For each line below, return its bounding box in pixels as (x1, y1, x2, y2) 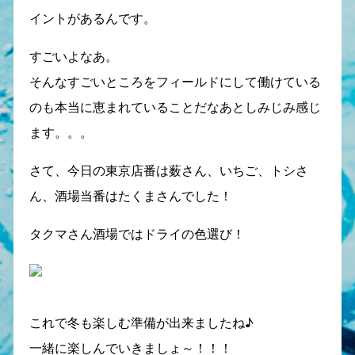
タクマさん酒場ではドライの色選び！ (29, 226, 245, 242)
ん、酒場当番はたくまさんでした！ (29, 188, 232, 204)
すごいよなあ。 (29, 48, 118, 64)
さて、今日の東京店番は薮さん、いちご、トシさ (29, 162, 308, 178)
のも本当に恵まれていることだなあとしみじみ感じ (29, 99, 321, 115)
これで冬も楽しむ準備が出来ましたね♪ (29, 315, 254, 330)
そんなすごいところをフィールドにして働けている (29, 74, 321, 90)
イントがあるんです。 (29, 10, 156, 26)
